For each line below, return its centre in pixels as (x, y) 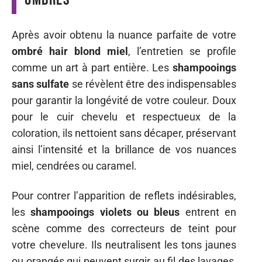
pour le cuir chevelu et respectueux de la (124, 117)
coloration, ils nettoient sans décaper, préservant (124, 133)
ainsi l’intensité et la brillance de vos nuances (124, 150)
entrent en (208, 212)
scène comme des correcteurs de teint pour (124, 228)
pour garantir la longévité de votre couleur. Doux (124, 101)
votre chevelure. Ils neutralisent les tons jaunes (124, 244)
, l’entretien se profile (182, 51)
